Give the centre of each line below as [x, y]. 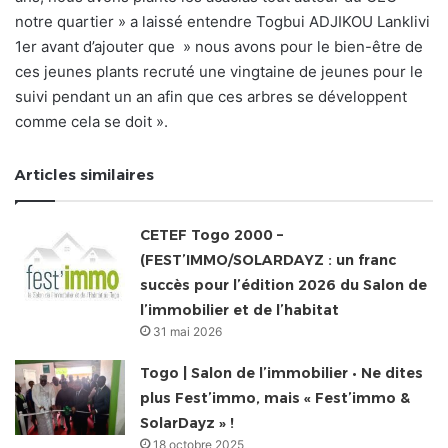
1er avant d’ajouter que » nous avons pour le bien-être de [219, 47]
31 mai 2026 [188, 332]
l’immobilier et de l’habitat [242, 310]
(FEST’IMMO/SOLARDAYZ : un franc [268, 260]
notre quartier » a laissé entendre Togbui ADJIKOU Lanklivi [222, 22]
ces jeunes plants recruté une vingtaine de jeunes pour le [219, 72]
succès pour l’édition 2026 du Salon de [284, 285]
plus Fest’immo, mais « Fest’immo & [275, 398]
